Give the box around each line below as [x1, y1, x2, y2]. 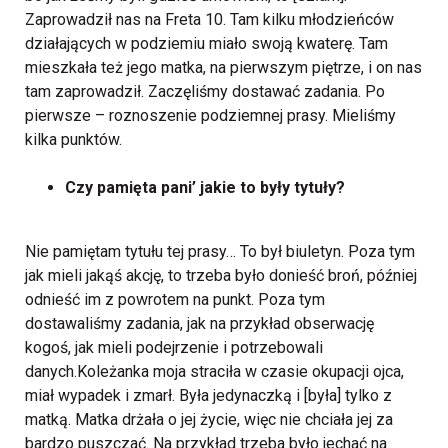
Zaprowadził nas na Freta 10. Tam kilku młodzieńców [25, 10, 394, 30]
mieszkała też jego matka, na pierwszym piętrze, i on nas [25, 58, 422, 78]
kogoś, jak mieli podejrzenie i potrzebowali [25, 338, 323, 358]
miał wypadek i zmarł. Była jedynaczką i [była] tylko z [25, 386, 392, 406]
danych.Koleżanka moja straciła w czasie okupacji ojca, [25, 362, 404, 382]
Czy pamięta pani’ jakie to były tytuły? [65, 178, 345, 198]
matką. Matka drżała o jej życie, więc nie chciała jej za [25, 410, 393, 430]
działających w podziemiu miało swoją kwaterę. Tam [25, 34, 388, 54]
